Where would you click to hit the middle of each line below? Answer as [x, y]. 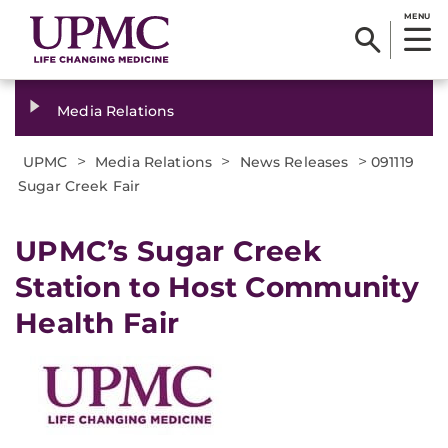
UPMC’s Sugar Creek [168, 251]
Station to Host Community [217, 287]
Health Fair [97, 323]
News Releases [294, 162]
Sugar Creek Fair [79, 186]
